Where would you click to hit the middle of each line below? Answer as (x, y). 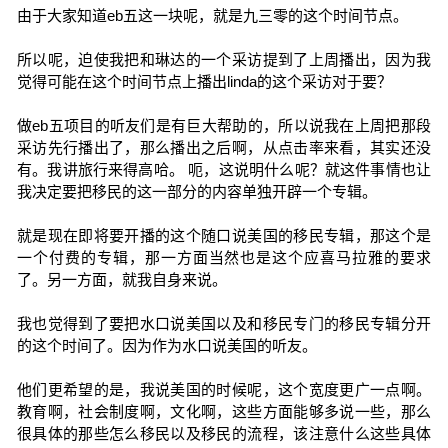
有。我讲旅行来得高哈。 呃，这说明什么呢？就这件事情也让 (224, 169)
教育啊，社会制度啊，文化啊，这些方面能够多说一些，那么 (224, 411)
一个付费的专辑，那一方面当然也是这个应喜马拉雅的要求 (224, 257)
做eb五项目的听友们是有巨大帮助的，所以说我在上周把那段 (224, 125)
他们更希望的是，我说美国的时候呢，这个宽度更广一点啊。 (224, 389)
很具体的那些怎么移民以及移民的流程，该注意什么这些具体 (224, 433)
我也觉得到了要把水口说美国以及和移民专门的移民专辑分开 (224, 323)
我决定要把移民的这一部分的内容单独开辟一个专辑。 (196, 191)
